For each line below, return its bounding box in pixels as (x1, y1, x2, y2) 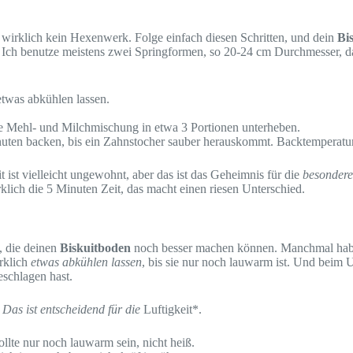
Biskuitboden (60, 240, 131, 255)
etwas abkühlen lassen (31, 255, 142, 269)
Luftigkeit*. (143, 302, 202, 316)
